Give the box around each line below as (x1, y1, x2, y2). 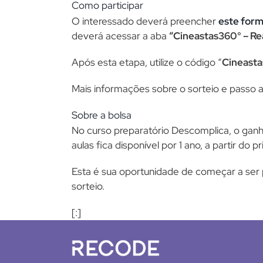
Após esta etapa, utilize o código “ (72, 55, 222, 69)
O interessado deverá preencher (72, 14, 218, 28)
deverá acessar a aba (72, 29, 169, 42)
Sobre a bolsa (72, 108, 131, 122)
